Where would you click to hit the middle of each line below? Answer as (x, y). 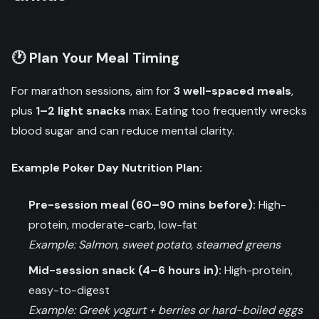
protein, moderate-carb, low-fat (113, 225)
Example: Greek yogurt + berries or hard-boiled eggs (166, 310)
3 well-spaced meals (232, 91)
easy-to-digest (69, 290)
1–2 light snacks (81, 111)
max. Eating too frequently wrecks (216, 111)
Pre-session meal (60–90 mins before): (142, 205)
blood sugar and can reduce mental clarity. (123, 131)
